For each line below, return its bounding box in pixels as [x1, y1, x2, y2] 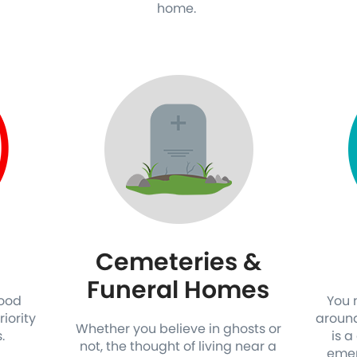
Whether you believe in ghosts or [75, 320, 281, 338]
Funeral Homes [87, 273, 270, 307]
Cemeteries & [95, 245, 261, 279]
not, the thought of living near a [80, 337, 277, 355]
